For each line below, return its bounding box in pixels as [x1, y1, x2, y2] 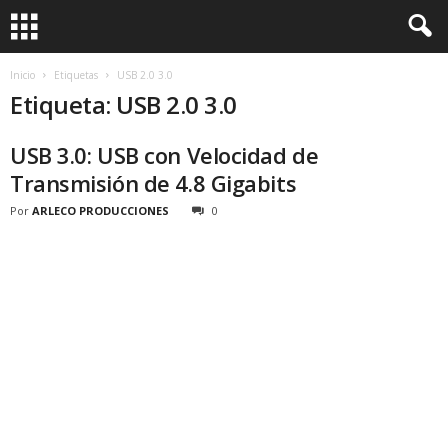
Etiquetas [54, 68, 98, 82]
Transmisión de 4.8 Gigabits [10, 168, 297, 198]
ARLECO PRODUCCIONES [32, 203, 169, 218]
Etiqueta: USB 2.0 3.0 [10, 88, 237, 121]
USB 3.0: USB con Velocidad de [10, 140, 319, 170]
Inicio [10, 68, 35, 82]
